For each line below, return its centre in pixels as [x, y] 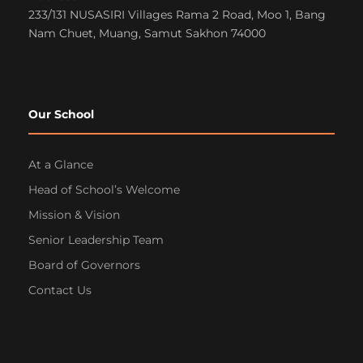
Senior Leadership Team [96, 240]
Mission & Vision [74, 215]
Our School [61, 114]
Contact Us [60, 290]
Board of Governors [84, 265]
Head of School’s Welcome [104, 190]
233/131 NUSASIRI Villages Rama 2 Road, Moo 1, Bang [177, 15]
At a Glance [61, 164]
